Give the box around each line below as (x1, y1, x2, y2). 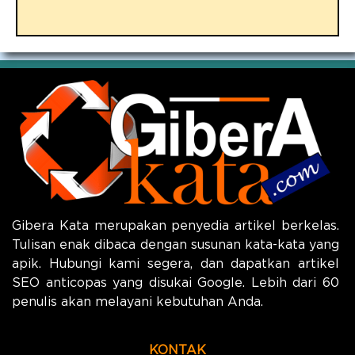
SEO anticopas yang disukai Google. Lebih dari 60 (12, 276, 339, 289)
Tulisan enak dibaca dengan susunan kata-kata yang (12, 238, 339, 251)
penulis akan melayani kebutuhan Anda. (12, 295, 263, 308)
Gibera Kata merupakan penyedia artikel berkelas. (12, 219, 339, 232)
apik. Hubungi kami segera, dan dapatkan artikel (12, 257, 339, 270)
